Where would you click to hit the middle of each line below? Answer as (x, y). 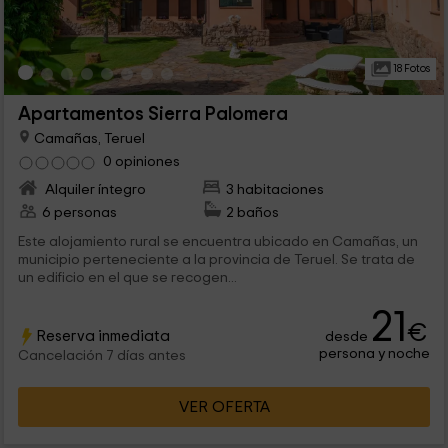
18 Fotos (410, 68)
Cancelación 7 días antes (101, 356)
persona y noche (375, 354)
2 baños (253, 213)
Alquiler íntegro (93, 190)
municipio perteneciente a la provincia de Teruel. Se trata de (216, 260)
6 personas (79, 213)
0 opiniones (141, 162)
